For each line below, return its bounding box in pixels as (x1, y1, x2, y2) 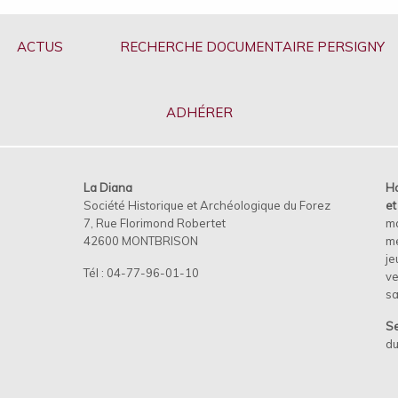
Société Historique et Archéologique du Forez (83, 197, 330, 212)
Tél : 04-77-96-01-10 (83, 265, 199, 280)
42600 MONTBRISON (83, 233, 201, 248)
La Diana (83, 179, 132, 195)
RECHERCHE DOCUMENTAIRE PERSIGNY (119, 37, 385, 55)
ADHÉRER (165, 103, 233, 121)
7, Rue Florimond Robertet (83, 215, 226, 230)
